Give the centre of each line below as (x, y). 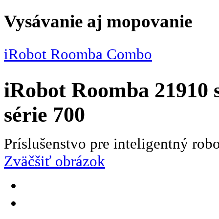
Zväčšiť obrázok (55, 161)
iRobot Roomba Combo (78, 54)
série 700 (44, 115)
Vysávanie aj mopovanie (98, 22)
